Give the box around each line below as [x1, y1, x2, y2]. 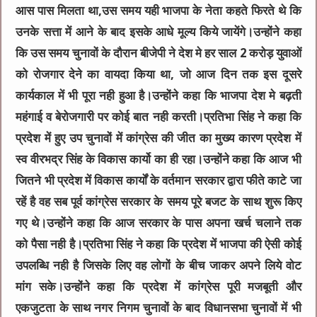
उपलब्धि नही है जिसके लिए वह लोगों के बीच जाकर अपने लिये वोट [16, 258, 301, 272]
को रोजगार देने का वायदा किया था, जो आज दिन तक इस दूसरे [16, 67, 301, 81]
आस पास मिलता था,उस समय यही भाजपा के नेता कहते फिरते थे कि [16, 3, 301, 18]
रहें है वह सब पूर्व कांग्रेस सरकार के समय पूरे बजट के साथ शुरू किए [16, 194, 301, 209]
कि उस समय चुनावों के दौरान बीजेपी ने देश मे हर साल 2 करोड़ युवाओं [16, 45, 301, 60]
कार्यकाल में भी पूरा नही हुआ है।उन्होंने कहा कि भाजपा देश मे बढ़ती [16, 88, 301, 103]
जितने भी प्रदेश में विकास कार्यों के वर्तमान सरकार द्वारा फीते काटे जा [16, 173, 301, 188]
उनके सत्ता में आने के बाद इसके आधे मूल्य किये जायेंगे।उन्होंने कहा [16, 24, 301, 39]
